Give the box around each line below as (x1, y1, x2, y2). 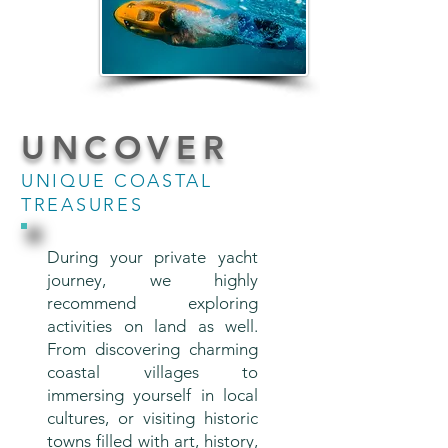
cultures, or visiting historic (47, 408, 258, 428)
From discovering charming (47, 339, 258, 359)
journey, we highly (47, 270, 258, 290)
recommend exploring (47, 293, 258, 313)
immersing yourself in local (47, 385, 258, 405)
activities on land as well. (47, 316, 258, 336)
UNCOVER (21, 127, 231, 167)
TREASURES (21, 194, 144, 216)
